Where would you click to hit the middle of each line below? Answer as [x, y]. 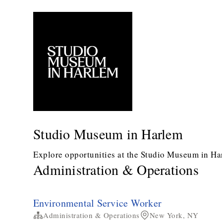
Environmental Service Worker [98, 203]
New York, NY [174, 215]
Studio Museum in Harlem [108, 134]
